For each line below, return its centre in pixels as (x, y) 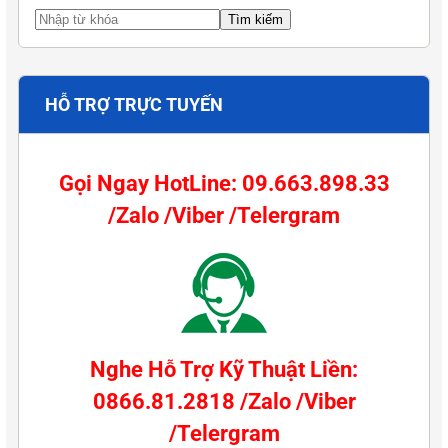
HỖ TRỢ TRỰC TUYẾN (134, 104)
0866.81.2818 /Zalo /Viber (224, 401)
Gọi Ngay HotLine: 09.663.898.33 (224, 183)
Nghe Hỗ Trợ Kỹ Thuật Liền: (224, 369)
